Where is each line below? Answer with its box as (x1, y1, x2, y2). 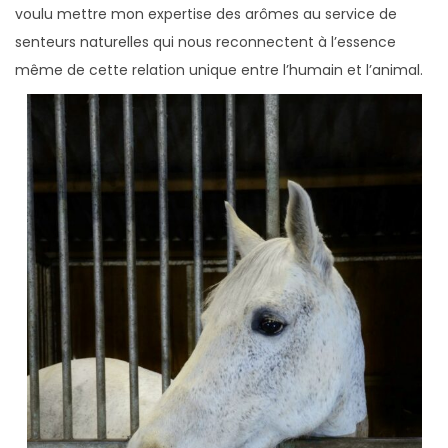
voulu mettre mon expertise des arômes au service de (15, 3, 397, 24)
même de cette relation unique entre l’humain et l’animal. (15, 59, 423, 80)
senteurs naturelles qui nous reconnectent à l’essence (15, 31, 396, 52)
